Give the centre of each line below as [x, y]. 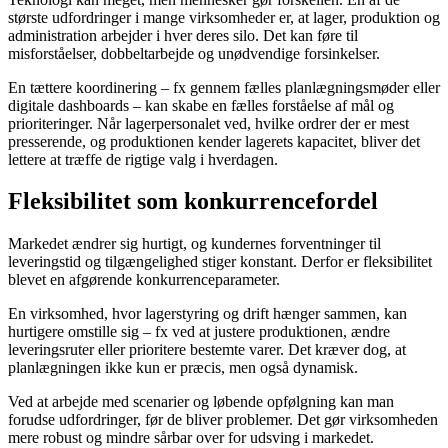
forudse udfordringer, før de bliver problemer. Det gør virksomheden [223, 420]
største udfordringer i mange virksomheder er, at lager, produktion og [224, 17]
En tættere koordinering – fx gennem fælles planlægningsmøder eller [224, 87]
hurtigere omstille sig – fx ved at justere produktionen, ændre [199, 332]
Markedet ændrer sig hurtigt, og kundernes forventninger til [194, 244]
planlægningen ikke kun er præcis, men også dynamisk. [183, 368]
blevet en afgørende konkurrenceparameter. [144, 280]
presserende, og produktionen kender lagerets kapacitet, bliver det [214, 141]
